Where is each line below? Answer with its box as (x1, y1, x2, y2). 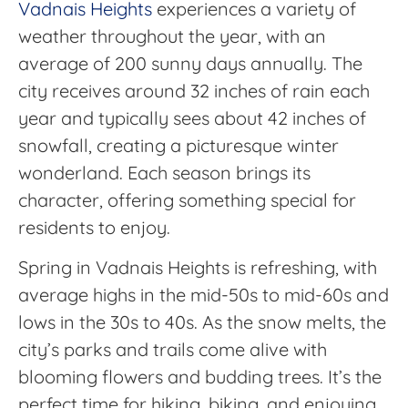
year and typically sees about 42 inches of (18, 107, 366, 130)
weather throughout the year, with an (18, 25, 326, 48)
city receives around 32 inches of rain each (18, 79, 370, 103)
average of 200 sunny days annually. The (18, 52, 362, 76)
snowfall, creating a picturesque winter (18, 134, 339, 158)
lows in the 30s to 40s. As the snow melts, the (18, 311, 386, 334)
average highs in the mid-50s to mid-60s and (18, 283, 389, 307)
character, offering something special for (18, 189, 356, 212)
